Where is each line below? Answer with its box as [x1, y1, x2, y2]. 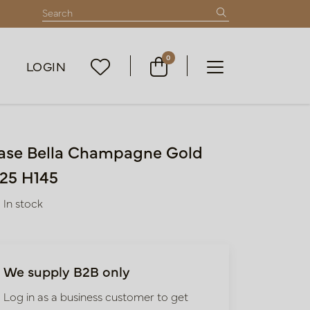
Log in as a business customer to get [3, 289, 188, 304]
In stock [3, 195, 43, 210]
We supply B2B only [3, 262, 130, 280]
